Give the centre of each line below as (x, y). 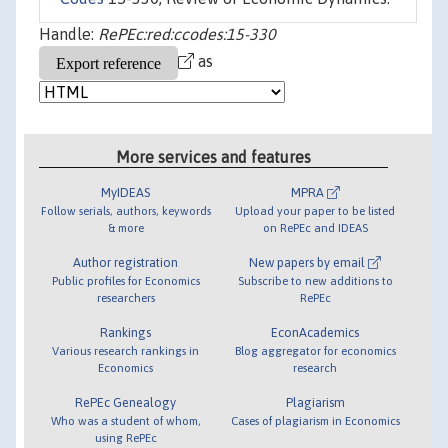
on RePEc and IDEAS (315, 227)
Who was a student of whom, (125, 420)
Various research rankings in (126, 350)
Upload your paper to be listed (315, 210)
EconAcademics (315, 332)
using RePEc (125, 437)
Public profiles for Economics (125, 280)
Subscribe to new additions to (315, 280)
